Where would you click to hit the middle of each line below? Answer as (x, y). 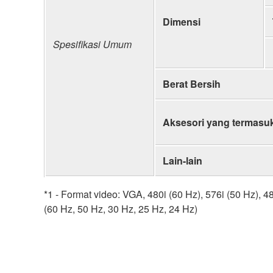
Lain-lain (183, 160)
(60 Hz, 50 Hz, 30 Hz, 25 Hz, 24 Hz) (121, 208)
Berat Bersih (192, 83)
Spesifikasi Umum (92, 44)
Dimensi (182, 21)
